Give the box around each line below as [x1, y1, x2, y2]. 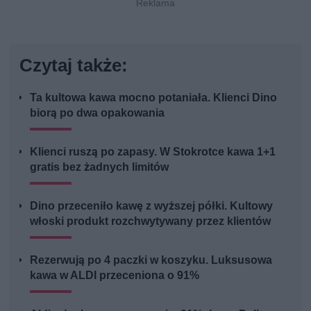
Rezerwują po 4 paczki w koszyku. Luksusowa [30, 253, 273, 267]
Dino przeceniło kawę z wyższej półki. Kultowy [30, 199, 274, 213]
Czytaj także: [19, 55, 128, 76]
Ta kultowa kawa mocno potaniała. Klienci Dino [30, 91, 278, 105]
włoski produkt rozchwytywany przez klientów [30, 215, 271, 228]
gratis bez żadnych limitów [30, 160, 169, 174]
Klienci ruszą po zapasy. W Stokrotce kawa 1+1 [30, 145, 276, 159]
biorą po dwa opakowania [30, 106, 165, 120]
